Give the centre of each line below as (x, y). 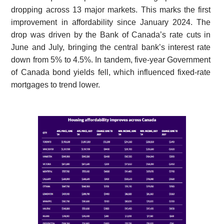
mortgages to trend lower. (56, 85)
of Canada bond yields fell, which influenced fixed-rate (111, 72)
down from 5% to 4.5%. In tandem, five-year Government (111, 60)
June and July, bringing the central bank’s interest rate (111, 47)
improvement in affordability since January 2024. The (111, 22)
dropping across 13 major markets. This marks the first (111, 10)
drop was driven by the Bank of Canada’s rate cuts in (111, 35)
